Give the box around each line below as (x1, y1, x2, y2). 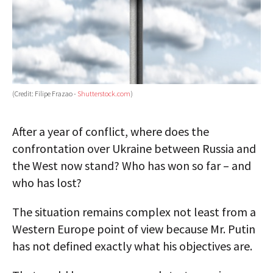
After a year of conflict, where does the (12, 124, 209, 140)
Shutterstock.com (77, 89, 130, 99)
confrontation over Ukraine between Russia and (12, 141, 256, 157)
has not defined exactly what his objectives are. (12, 238, 252, 254)
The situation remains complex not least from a (12, 204, 256, 220)
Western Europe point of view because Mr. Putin (12, 221, 255, 237)
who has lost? (12, 175, 82, 191)
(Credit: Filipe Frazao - (12, 89, 77, 99)
